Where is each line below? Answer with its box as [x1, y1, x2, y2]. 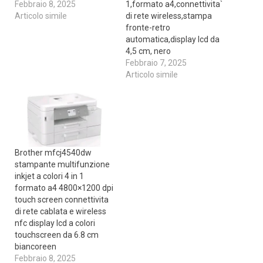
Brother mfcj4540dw [14, 147, 92, 157]
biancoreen [14, 241, 56, 251]
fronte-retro [126, 22, 170, 32]
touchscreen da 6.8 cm [14, 230, 99, 240]
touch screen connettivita [14, 194, 109, 204]
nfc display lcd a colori [14, 218, 95, 228]
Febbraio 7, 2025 [126, 58, 187, 68]
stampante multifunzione [14, 159, 110, 169]
